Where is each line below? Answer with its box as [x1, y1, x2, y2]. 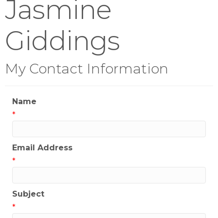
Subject [12, 189, 44, 199]
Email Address [12, 143, 73, 153]
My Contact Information [5, 60, 168, 77]
